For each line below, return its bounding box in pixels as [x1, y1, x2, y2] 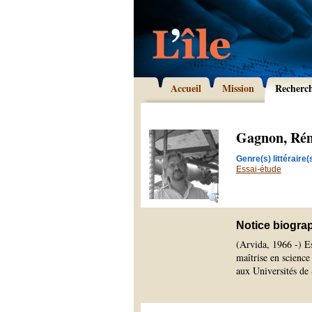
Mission [222, 81, 254, 95]
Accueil [171, 81, 201, 95]
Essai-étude [236, 164, 281, 174]
